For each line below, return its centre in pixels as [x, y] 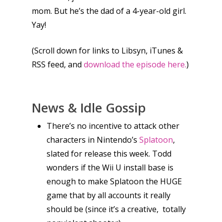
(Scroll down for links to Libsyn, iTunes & [107, 51]
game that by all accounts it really [109, 195]
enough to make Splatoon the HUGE [114, 181]
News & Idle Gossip [89, 108]
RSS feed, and [58, 64]
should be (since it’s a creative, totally [116, 209]
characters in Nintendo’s [93, 140]
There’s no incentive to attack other [113, 126]
